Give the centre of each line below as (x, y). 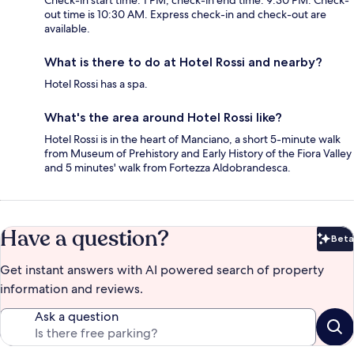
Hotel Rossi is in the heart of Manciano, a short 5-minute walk (192, 139)
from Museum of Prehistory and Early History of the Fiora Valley (198, 154)
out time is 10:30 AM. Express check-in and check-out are (185, 15)
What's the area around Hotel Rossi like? (163, 118)
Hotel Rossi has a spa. (96, 84)
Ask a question (77, 317)
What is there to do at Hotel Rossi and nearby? (183, 62)
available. (67, 29)
